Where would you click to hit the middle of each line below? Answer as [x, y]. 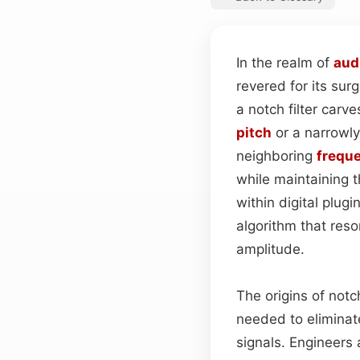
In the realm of [285, 62]
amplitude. [270, 249]
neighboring [276, 155]
